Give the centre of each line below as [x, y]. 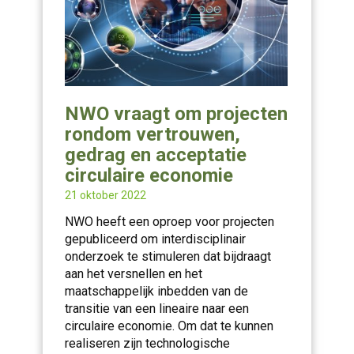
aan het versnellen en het [134, 274]
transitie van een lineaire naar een [157, 309]
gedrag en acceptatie [156, 155]
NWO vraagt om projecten [176, 114]
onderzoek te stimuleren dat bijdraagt [168, 256]
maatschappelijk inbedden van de [156, 291]
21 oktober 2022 [105, 196]
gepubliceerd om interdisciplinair [155, 239]
